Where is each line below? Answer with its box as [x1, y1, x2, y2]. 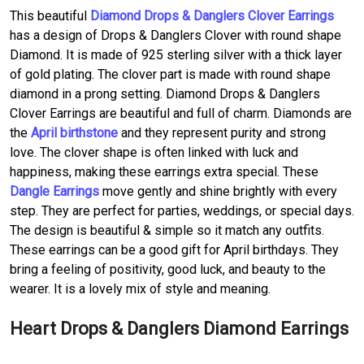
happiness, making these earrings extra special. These [10, 163, 318, 180]
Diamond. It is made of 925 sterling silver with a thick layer [10, 46, 342, 63]
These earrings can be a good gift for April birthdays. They [10, 241, 339, 258]
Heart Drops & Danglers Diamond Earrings [10, 318, 349, 339]
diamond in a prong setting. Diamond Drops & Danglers [10, 85, 320, 102]
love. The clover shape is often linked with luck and [10, 144, 298, 160]
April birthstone [31, 124, 118, 141]
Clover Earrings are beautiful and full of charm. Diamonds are [10, 105, 352, 121]
